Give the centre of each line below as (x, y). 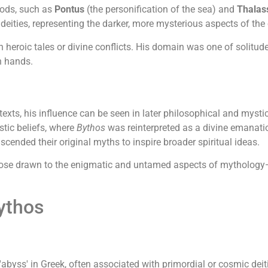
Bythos (91, 127)
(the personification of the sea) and (161, 10)
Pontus (69, 10)
